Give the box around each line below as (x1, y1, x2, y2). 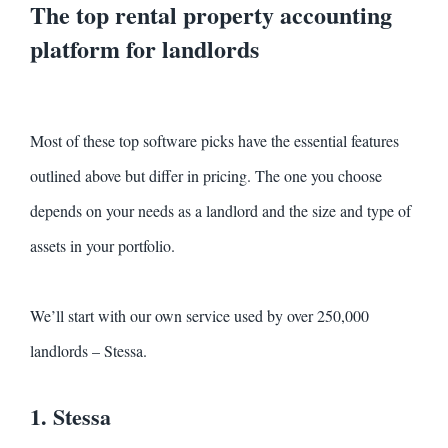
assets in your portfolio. (30, 235, 175, 257)
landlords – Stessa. (30, 340, 147, 362)
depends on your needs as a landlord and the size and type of (30, 200, 411, 222)
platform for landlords (30, 31, 259, 67)
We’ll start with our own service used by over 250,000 (30, 305, 369, 327)
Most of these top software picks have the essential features (30, 130, 399, 152)
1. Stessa (30, 400, 111, 434)
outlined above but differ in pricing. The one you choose (30, 165, 382, 187)
